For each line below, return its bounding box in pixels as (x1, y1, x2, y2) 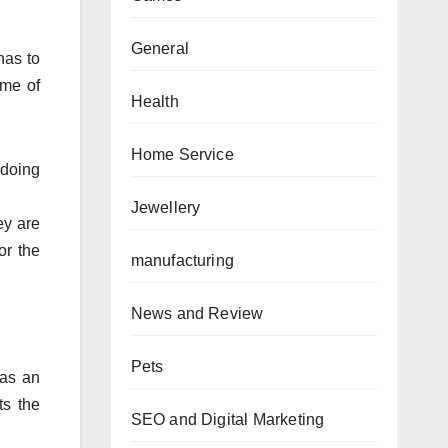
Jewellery (130, 198, 201, 216)
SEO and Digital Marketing (130, 410, 325, 428)
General (130, 39, 189, 57)
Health (130, 92, 179, 110)
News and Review (130, 304, 264, 322)
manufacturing (130, 251, 235, 269)
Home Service (130, 145, 234, 163)
